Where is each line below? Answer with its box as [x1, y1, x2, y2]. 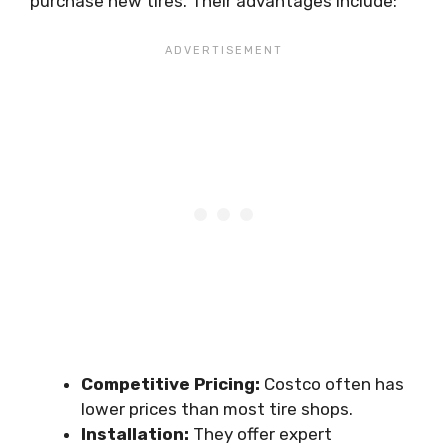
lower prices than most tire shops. [81, 399, 353, 419]
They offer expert [189, 424, 332, 444]
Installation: [81, 424, 189, 444]
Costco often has [260, 374, 404, 394]
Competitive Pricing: [81, 374, 260, 394]
